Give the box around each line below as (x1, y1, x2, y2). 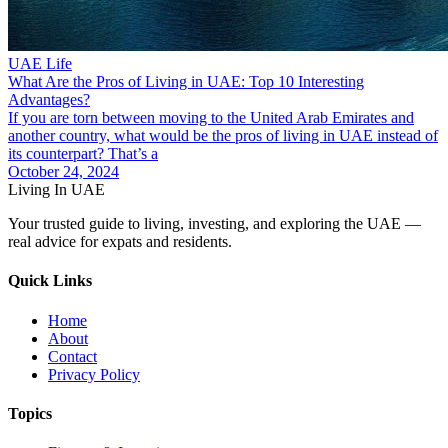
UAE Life (8, 55, 72, 73)
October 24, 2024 (8, 163, 119, 181)
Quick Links (8, 272, 92, 290)
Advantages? (8, 91, 90, 109)
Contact (48, 347, 97, 365)
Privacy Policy (48, 365, 140, 383)
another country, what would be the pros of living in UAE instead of (8, 127, 438, 145)
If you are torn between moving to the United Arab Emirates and (8, 109, 414, 127)
